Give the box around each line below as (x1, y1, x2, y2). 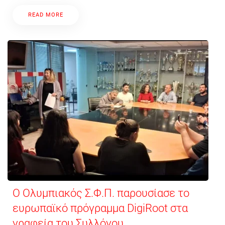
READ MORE (28, 11, 63, 18)
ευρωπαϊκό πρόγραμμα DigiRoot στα (13, 201, 188, 214)
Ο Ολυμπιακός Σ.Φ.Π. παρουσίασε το (13, 186, 189, 199)
